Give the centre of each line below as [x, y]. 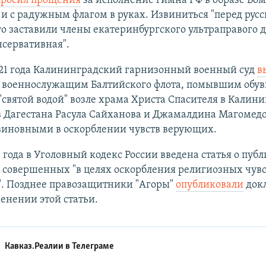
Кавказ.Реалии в [39, 247]
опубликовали [209, 185]
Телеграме [93, 247]
